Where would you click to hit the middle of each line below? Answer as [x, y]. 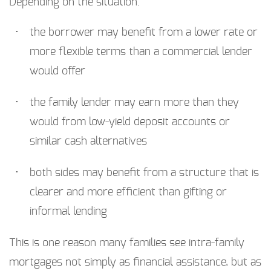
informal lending [68, 212]
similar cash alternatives [88, 142]
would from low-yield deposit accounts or [130, 122]
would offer [57, 72]
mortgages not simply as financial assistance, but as [135, 263]
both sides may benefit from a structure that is [144, 173]
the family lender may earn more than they [134, 103]
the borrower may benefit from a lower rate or [144, 33]
